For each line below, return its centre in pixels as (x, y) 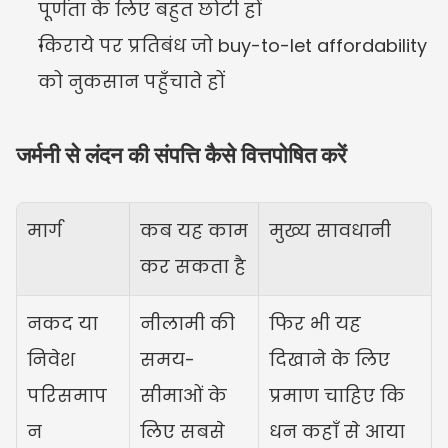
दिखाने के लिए (329, 359)
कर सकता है (193, 266)
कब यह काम (194, 230)
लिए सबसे (182, 431)
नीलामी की (187, 323)
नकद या (62, 323)
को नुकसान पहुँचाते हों (131, 81)
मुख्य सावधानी (330, 230)
